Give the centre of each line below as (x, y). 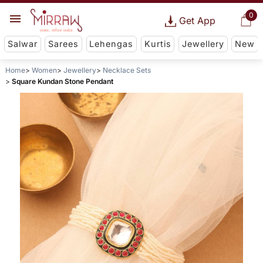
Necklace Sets (127, 70)
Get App (197, 21)
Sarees (64, 44)
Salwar (22, 44)
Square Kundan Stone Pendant (62, 82)
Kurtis (158, 44)
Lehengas (112, 44)
